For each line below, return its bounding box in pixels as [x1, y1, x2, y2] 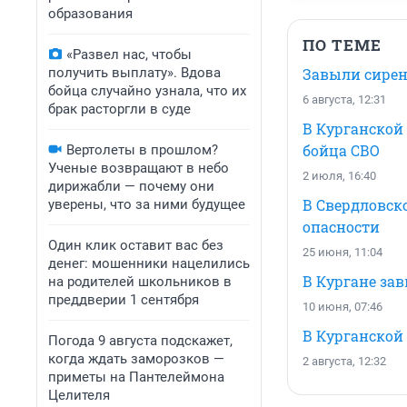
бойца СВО [303, 141, 380, 161]
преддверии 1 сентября [48, 292, 199, 308]
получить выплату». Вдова [48, 65, 221, 81]
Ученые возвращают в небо [48, 160, 229, 176]
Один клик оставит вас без [48, 237, 223, 253]
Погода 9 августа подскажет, [48, 333, 233, 349]
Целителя [48, 387, 110, 403]
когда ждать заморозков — [48, 351, 224, 367]
